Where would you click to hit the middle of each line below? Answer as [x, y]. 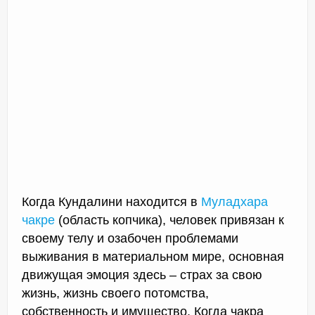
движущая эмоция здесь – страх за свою [142, 275]
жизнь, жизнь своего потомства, [115, 294]
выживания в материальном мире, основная [153, 257]
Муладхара [234, 202]
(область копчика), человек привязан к [169, 220]
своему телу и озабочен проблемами [130, 239]
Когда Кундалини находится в [111, 202]
